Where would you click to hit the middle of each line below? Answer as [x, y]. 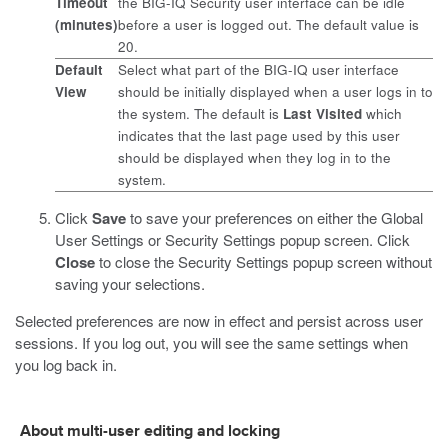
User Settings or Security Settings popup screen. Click [232, 239]
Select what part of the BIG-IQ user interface [258, 69]
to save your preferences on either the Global [274, 217]
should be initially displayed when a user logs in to [275, 91]
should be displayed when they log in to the [254, 157]
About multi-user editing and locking [150, 432]
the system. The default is [198, 113]
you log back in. [66, 364]
